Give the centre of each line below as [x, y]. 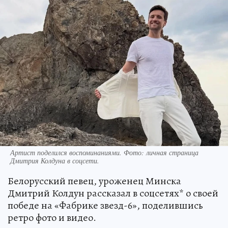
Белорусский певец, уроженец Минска [94, 181]
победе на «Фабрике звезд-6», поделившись [105, 206]
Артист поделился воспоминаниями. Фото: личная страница [104, 153]
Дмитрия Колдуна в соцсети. [55, 161]
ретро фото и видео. [52, 218]
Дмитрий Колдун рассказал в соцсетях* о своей [113, 193]
